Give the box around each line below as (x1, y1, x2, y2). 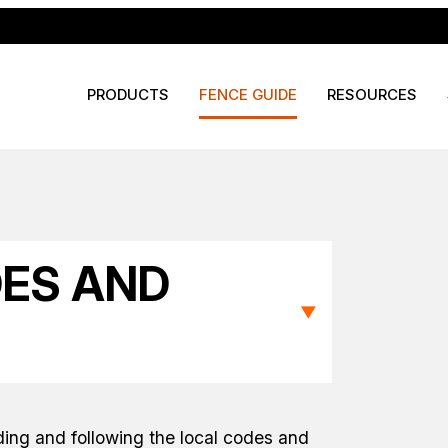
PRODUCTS (87, 85, 169, 104)
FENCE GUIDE (199, 85, 297, 104)
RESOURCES (327, 85, 417, 104)
